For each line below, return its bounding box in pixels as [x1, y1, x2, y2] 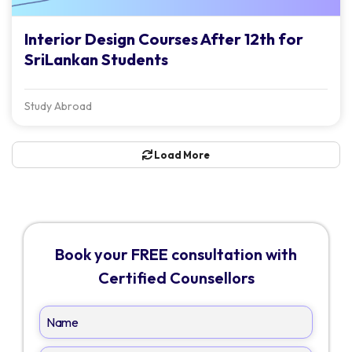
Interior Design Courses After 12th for [24, 28, 303, 49]
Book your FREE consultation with [55, 244, 297, 264]
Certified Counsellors [97, 267, 255, 288]
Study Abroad [24, 98, 92, 113]
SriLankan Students [24, 49, 168, 69]
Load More [152, 148, 210, 161]
